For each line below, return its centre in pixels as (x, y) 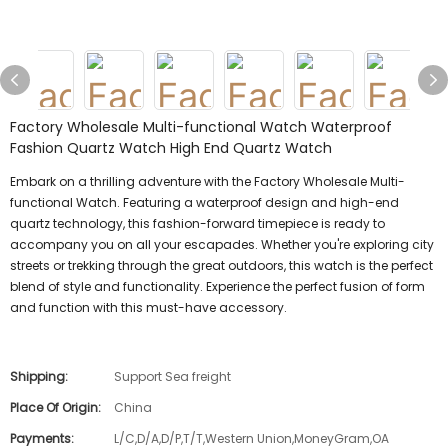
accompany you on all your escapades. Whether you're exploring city (222, 244)
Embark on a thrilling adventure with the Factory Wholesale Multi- (207, 181)
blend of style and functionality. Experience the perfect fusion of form (217, 286)
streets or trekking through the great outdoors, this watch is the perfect (221, 265)
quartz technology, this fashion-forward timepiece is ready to (197, 223)
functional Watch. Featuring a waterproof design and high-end (204, 202)
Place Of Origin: (55, 407)
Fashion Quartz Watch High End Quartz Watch (171, 148)
